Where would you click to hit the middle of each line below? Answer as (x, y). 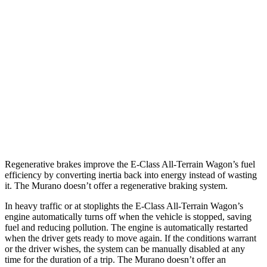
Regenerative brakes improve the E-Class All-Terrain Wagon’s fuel (130, 164)
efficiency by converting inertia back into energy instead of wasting (131, 175)
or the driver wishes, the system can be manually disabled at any (125, 249)
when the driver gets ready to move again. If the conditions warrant (131, 238)
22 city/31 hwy (198, 43)
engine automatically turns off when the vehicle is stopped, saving (128, 217)
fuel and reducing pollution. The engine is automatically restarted (126, 228)
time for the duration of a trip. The (70, 260)
